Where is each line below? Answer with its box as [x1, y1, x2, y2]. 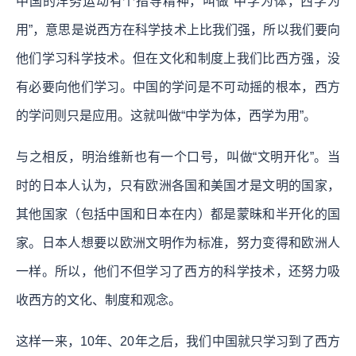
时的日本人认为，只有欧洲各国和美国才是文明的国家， [16, 178, 340, 192]
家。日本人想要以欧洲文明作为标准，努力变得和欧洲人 [16, 235, 340, 250]
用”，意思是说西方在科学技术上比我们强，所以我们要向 [16, 22, 340, 37]
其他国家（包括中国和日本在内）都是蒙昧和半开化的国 [16, 207, 340, 221]
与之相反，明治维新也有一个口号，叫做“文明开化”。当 [16, 149, 340, 164]
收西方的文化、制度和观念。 [16, 292, 181, 307]
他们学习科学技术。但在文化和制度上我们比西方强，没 [16, 51, 340, 65]
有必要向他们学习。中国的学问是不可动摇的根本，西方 [16, 79, 340, 94]
